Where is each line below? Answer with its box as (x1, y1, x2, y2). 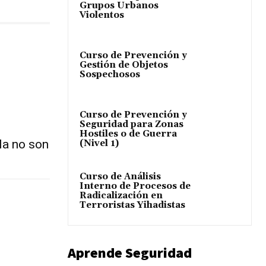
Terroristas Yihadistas (80, 199, 185, 211)
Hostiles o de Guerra (80, 128, 177, 140)
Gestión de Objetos (80, 59, 168, 71)
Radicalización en (80, 190, 163, 202)
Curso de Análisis (80, 171, 161, 183)
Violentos (80, 9, 124, 21)
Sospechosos (80, 69, 140, 81)
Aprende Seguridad (68, 243, 192, 262)
